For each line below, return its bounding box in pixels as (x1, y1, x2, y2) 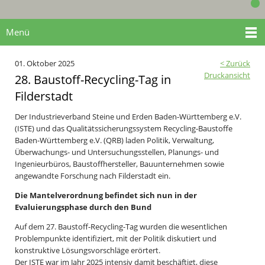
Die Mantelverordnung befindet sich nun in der (15, 189, 197, 201)
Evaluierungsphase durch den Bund (15, 201, 151, 212)
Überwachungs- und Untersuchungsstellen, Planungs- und (15, 146, 219, 157)
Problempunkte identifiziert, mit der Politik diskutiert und (15, 233, 216, 244)
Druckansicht (204, 69, 250, 80)
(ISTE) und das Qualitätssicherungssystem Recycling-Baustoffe (15, 122, 232, 134)
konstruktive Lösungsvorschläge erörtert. (15, 245, 160, 256)
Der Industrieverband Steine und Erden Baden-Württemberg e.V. (15, 111, 241, 122)
